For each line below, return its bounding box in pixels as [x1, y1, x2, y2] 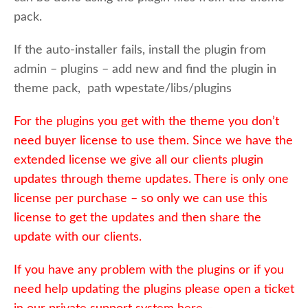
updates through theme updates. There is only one [14, 173, 289, 185]
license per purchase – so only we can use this [14, 192, 267, 204]
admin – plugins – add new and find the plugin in [14, 63, 276, 75]
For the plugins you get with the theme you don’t [14, 115, 279, 127]
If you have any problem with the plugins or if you [14, 264, 284, 276]
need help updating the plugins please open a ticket [14, 283, 294, 295]
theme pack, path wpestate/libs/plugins [14, 82, 232, 94]
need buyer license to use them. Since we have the [14, 135, 293, 146]
